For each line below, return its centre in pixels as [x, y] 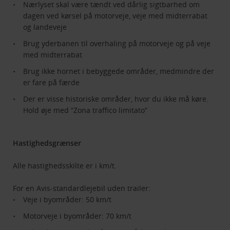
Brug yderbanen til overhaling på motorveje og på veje [117, 44]
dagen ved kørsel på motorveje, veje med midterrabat [116, 16]
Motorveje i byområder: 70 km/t [78, 216]
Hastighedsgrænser [47, 143]
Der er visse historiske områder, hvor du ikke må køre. [116, 99]
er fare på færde [52, 83]
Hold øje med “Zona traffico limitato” [85, 110]
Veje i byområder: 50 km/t [68, 200]
